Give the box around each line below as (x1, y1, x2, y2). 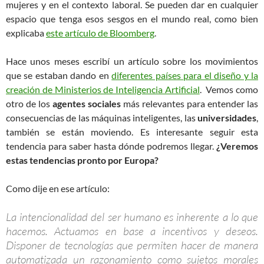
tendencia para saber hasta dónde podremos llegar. (6, 140, 216, 151)
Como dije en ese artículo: (6, 182, 110, 194)
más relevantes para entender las (121, 97, 258, 109)
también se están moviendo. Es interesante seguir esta (6, 126, 258, 137)
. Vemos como (199, 83, 258, 95)
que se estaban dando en (6, 69, 112, 81)
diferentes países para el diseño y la (111, 69, 259, 81)
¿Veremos (216, 140, 258, 151)
